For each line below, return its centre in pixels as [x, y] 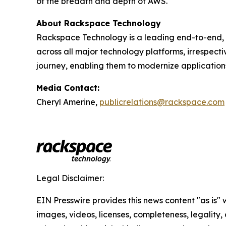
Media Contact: [68, 88]
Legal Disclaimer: [70, 178]
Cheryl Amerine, [68, 102]
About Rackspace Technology [99, 23]
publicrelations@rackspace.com [162, 102]
